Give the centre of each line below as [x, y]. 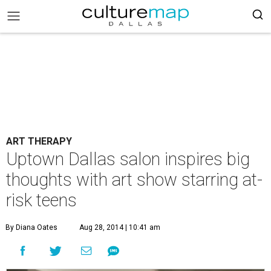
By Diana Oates [31, 227]
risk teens [41, 200]
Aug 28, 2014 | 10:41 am [120, 227]
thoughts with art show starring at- [134, 180]
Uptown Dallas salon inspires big [128, 159]
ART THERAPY [39, 141]
